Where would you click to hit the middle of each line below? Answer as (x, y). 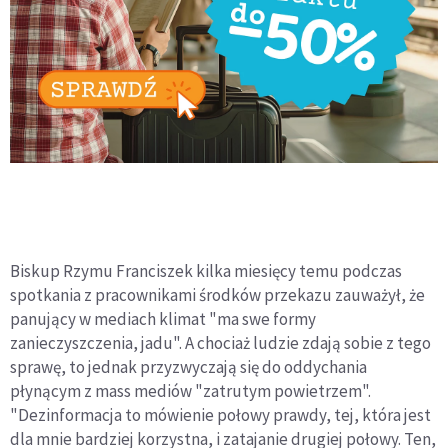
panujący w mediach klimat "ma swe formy (163, 318)
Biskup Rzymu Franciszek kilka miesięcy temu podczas (206, 270)
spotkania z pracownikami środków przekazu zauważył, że (217, 294)
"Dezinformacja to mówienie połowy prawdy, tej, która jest (220, 414)
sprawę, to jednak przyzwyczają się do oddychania (188, 366)
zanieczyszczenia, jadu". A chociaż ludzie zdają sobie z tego (220, 342)
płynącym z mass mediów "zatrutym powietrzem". (190, 390)
